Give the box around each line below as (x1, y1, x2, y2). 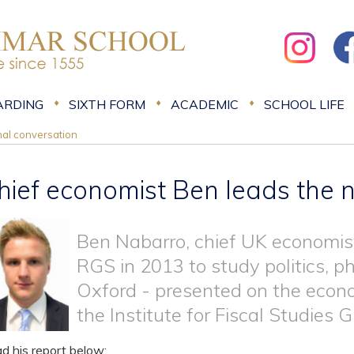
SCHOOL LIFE (264, 96, 345, 112)
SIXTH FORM (69, 96, 145, 112)
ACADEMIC (171, 96, 239, 112)
